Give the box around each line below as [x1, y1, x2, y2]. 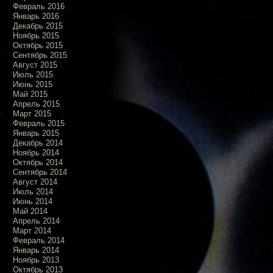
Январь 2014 [13, 245, 59, 255]
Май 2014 [13, 206, 48, 216]
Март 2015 [13, 108, 51, 118]
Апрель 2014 [13, 216, 60, 225]
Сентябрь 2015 [13, 50, 67, 60]
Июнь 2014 [13, 196, 52, 206]
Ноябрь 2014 [13, 147, 59, 157]
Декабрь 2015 [13, 21, 63, 30]
